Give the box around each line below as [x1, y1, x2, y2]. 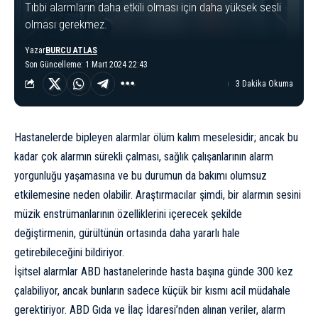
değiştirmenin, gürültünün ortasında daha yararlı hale [14, 226, 240, 240]
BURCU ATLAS [45, 45, 97, 55]
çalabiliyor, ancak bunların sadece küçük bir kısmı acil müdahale [14, 283, 290, 297]
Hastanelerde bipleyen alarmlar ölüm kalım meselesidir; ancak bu [14, 130, 298, 144]
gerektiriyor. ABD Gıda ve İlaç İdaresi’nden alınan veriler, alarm [14, 302, 285, 317]
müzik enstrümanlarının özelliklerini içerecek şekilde [14, 207, 242, 221]
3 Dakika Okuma [236, 78, 293, 89]
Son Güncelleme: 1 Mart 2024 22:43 [25, 59, 148, 70]
